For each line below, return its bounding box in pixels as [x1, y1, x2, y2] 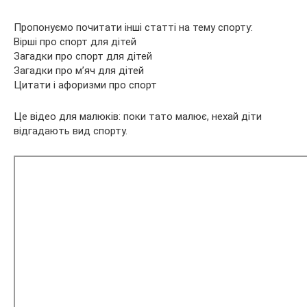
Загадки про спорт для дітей [14, 49, 152, 62]
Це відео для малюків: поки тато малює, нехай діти [14, 110, 262, 123]
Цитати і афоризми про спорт [14, 78, 157, 91]
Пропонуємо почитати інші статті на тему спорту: [14, 21, 253, 34]
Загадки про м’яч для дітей [14, 64, 144, 77]
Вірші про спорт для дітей [14, 35, 136, 48]
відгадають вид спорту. [14, 124, 127, 137]
